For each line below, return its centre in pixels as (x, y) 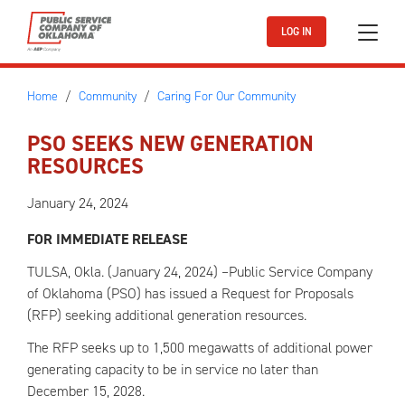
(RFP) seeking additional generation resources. (167, 315)
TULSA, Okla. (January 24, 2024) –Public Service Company (200, 272)
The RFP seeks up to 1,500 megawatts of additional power (200, 348)
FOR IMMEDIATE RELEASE (107, 239)
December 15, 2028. (86, 391)
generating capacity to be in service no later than (173, 369)
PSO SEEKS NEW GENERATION (170, 144)
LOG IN (297, 32)
